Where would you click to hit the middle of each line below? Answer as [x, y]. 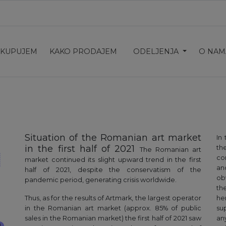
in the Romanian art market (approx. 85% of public [113, 208]
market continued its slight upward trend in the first [113, 160]
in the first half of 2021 [82, 149]
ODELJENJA [157, 51]
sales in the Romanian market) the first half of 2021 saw [113, 218]
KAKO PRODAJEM [83, 51]
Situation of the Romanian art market [113, 138]
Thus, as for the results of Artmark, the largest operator [113, 198]
